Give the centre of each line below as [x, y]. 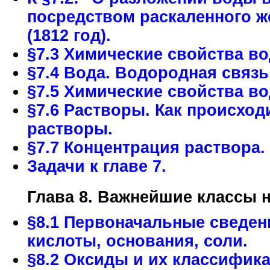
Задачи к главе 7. [97, 166]
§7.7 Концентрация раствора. [146, 148]
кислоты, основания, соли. [137, 241]
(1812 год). [69, 36]
